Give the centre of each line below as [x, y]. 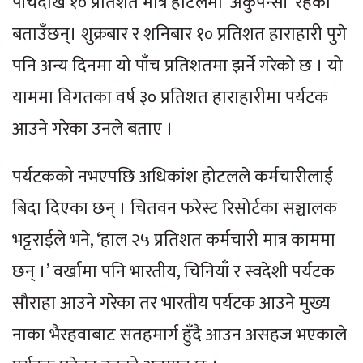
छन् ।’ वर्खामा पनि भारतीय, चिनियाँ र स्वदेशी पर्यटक [173, 272]
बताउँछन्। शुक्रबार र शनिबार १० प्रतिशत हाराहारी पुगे [179, 35]
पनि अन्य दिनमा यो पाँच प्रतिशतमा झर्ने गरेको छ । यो [177, 66]
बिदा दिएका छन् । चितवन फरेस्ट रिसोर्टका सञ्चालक [175, 209]
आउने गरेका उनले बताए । [93, 130]
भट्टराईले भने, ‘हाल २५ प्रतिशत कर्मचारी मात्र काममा [174, 241]
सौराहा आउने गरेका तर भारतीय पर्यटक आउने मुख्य [171, 304]
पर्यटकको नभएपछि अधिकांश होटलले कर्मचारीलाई [173, 177]
